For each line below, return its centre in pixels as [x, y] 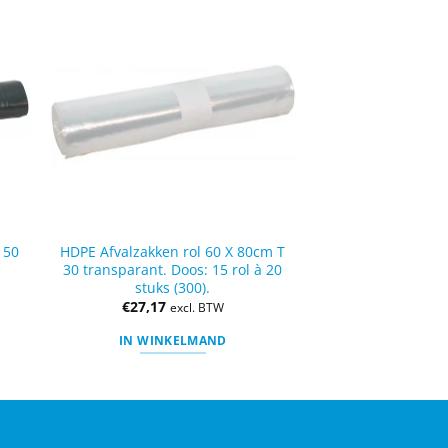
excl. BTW [196, 308]
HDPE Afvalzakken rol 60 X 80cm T [173, 251]
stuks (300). [173, 287]
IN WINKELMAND [173, 340]
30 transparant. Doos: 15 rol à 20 [173, 269]
